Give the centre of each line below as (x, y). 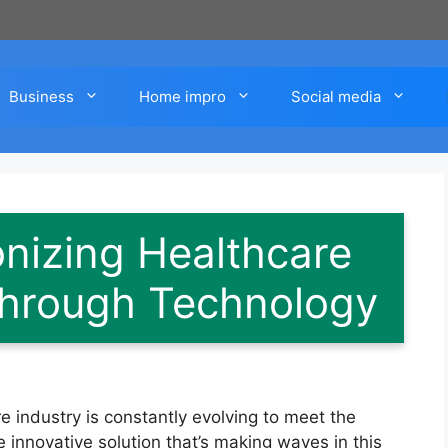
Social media (336, 96)
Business (41, 96)
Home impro (182, 96)
